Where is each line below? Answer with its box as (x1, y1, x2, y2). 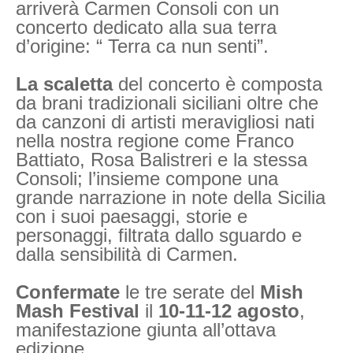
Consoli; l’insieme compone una (16, 167, 278, 189)
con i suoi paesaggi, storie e (16, 205, 247, 227)
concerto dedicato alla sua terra (16, 16, 277, 38)
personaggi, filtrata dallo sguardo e (16, 224, 302, 246)
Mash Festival (16, 299, 139, 321)
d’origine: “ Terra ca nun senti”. (16, 35, 274, 57)
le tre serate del (120, 281, 260, 303)
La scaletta (16, 72, 118, 95)
